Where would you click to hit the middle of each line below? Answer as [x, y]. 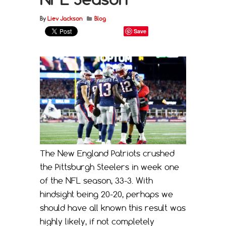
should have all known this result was [113, 208]
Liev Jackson [65, 18]
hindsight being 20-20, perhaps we [106, 194]
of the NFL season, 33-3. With [96, 180]
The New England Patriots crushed [107, 153]
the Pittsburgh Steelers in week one [109, 167]
